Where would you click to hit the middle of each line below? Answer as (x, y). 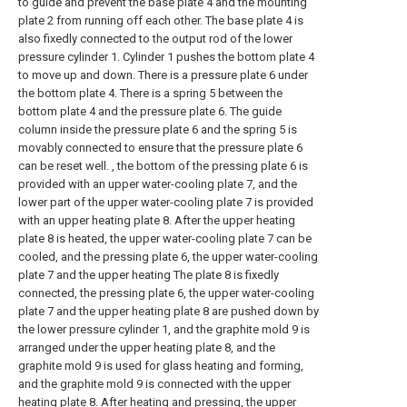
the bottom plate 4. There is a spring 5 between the (150, 93)
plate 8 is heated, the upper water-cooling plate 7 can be (165, 238)
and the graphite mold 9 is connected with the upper (154, 384)
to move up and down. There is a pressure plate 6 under (163, 75)
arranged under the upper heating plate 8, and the (147, 347)
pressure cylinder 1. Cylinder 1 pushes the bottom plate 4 (166, 57)
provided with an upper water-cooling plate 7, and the (158, 184)
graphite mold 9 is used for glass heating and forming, (161, 366)
